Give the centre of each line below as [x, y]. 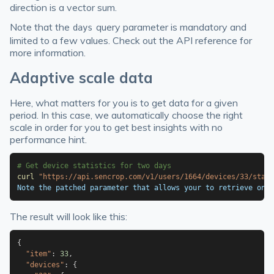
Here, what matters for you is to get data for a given [124, 103]
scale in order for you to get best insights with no [116, 127]
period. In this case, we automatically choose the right [126, 115]
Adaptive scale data [81, 78]
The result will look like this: [68, 217]
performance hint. [48, 139]
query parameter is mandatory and [170, 27]
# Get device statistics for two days [94, 166]
